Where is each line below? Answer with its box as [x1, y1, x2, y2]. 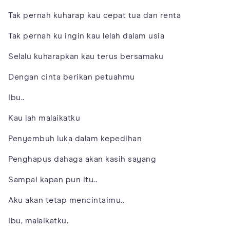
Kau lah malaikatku [8, 113, 80, 122]
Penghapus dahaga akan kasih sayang [8, 155, 156, 163]
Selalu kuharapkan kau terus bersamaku [8, 52, 164, 61]
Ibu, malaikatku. [8, 216, 68, 225]
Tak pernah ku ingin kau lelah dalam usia [8, 31, 164, 40]
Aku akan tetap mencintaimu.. [8, 196, 124, 204]
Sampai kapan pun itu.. [8, 175, 97, 184]
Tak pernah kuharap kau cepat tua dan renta [8, 11, 181, 20]
